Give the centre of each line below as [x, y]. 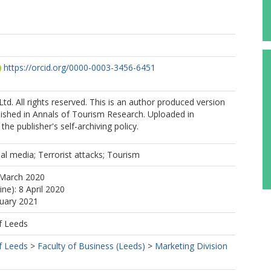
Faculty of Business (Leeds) [91, 246]
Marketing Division [191, 246]
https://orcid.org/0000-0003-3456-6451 [80, 67]
